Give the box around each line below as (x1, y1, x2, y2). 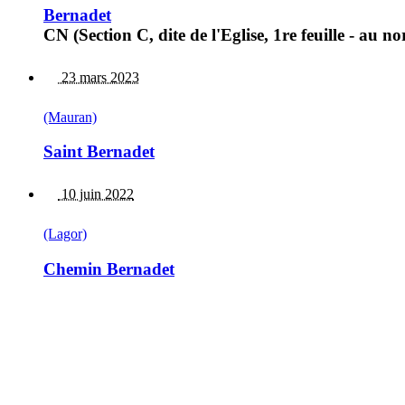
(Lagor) (43, 226, 87, 242)
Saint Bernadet (43, 142, 155, 162)
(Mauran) (43, 108, 97, 125)
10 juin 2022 (58, 186, 134, 202)
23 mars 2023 (58, 69, 139, 85)
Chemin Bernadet (43, 259, 174, 278)
